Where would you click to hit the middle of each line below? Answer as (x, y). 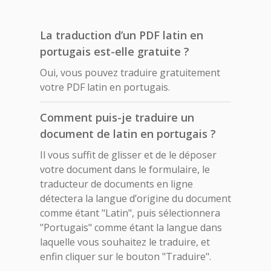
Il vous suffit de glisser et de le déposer (128, 155)
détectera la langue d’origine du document (135, 198)
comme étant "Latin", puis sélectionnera (130, 213)
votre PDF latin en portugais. (105, 87)
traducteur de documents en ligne (116, 184)
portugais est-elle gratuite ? (115, 51)
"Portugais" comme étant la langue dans (131, 227)
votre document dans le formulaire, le (125, 169)
